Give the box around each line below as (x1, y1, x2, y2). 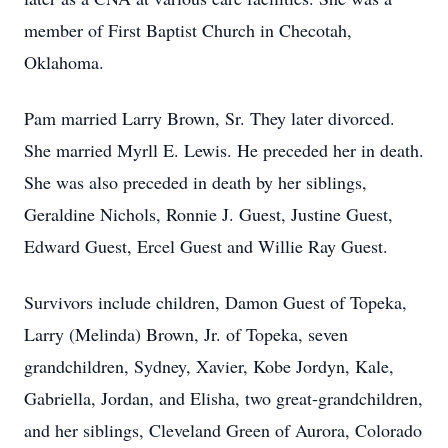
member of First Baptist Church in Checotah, (24, 18, 352, 42)
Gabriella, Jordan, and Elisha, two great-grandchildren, (24, 386, 423, 410)
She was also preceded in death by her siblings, (24, 170, 367, 194)
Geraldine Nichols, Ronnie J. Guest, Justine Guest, (24, 202, 393, 226)
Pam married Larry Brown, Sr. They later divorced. (24, 106, 395, 130)
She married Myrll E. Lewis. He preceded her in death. (24, 138, 424, 162)
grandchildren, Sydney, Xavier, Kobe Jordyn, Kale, (24, 354, 394, 378)
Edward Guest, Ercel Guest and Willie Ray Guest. (24, 234, 388, 258)
